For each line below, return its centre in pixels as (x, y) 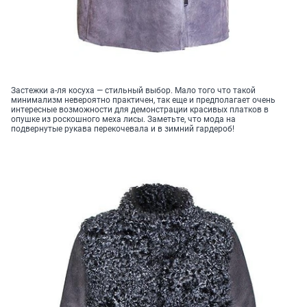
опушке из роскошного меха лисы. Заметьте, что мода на (123, 120)
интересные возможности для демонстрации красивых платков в (140, 110)
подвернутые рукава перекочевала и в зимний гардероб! (123, 129)
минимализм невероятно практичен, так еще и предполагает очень (143, 100)
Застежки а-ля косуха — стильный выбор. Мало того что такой (133, 91)
